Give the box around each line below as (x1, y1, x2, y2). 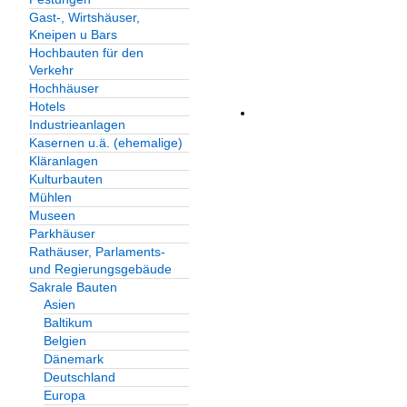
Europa (44, 388, 85, 403)
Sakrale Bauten (29, 280, 117, 295)
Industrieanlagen (29, 117, 125, 133)
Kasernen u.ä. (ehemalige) (29, 135, 183, 151)
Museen (29, 208, 75, 223)
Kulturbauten (29, 172, 103, 187)
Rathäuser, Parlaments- (29, 244, 165, 260)
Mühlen (29, 190, 72, 205)
